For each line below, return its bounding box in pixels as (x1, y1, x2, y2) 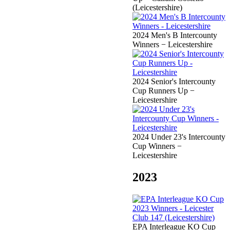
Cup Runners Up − (132, 86, 195, 95)
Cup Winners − (132, 142, 182, 151)
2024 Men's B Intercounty (132, 31, 217, 40)
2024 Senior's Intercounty (132, 77, 216, 86)
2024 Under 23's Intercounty (132, 132, 225, 142)
